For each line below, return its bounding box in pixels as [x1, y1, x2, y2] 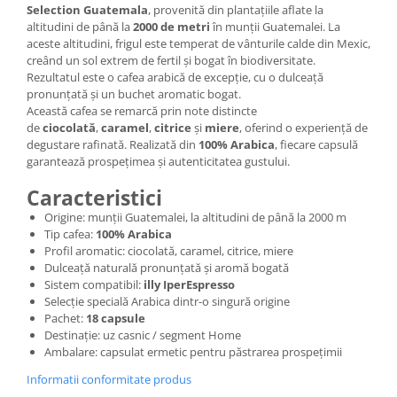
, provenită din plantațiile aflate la [148, 2, 323, 19]
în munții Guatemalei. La [210, 19, 340, 35]
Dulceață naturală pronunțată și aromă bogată [44, 260, 289, 276]
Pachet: [44, 310, 86, 327]
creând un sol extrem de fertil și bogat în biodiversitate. [27, 52, 315, 69]
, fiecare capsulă [275, 136, 358, 153]
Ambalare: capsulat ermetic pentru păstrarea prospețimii [44, 344, 342, 361]
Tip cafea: [44, 226, 96, 243]
